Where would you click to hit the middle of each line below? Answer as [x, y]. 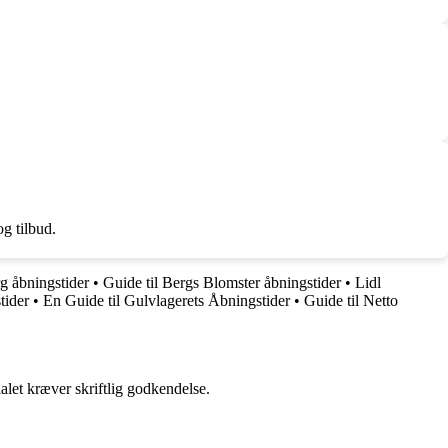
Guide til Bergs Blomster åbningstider [222, 282]
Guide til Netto [351, 300]
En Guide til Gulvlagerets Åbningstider [166, 300]
